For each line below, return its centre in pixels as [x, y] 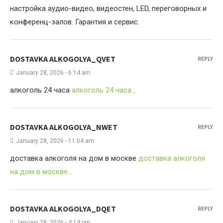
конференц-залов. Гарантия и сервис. [75, 22]
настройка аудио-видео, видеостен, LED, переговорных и [108, 8]
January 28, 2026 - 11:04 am [55, 141]
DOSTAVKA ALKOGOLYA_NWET [64, 127]
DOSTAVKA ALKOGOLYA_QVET [63, 59]
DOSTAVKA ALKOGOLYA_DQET [63, 209]
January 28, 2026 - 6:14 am [53, 73]
